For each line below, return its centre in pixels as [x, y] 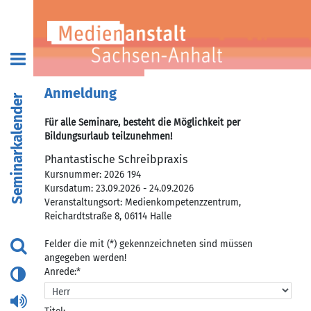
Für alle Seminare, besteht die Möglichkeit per [142, 123]
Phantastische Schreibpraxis [116, 159]
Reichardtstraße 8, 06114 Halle [108, 216]
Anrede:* [62, 271]
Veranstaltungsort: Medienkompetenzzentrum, [143, 202]
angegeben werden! [85, 258]
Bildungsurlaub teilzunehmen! [108, 137]
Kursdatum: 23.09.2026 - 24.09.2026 [119, 188]
